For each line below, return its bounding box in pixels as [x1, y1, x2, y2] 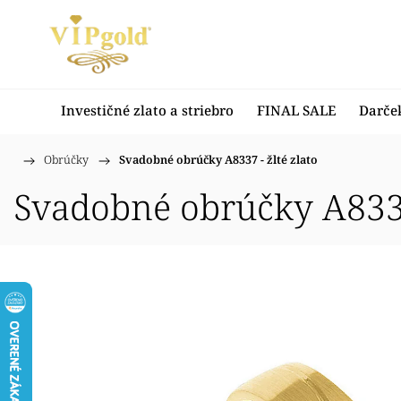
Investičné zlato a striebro [61, 101, 234, 119]
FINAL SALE [257, 101, 336, 119]
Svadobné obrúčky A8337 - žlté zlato [119, 152, 318, 167]
